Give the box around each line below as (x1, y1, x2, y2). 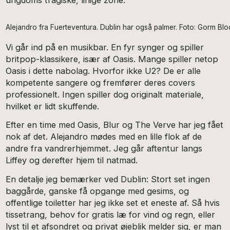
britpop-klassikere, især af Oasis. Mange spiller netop (6, 53, 219, 64)
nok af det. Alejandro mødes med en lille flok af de (6, 131, 202, 142)
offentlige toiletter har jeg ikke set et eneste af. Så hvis (6, 198, 220, 208)
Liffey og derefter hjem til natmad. (6, 155, 141, 166)
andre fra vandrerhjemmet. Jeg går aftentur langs (6, 143, 203, 154)
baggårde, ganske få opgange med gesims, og (6, 186, 189, 197)
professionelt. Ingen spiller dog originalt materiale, (6, 89, 204, 100)
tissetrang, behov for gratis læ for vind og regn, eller (6, 209, 216, 220)
